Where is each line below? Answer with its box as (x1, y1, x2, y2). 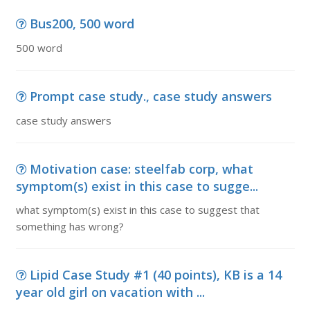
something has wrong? (15, 219, 124, 233)
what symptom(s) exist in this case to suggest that (15, 203, 259, 217)
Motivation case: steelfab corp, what (29, 161, 253, 177)
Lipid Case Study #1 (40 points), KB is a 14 (29, 266, 282, 283)
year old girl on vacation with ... (15, 284, 205, 300)
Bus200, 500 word (29, 15, 134, 32)
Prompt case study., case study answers (29, 88, 272, 104)
